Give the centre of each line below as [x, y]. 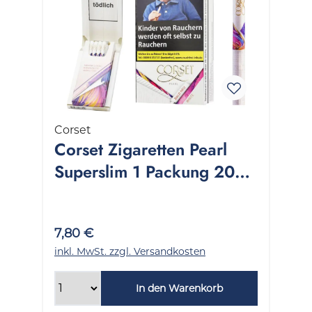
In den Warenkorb [179, 288]
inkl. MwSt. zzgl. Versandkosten [130, 251]
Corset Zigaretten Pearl [141, 149]
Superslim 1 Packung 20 [145, 171]
